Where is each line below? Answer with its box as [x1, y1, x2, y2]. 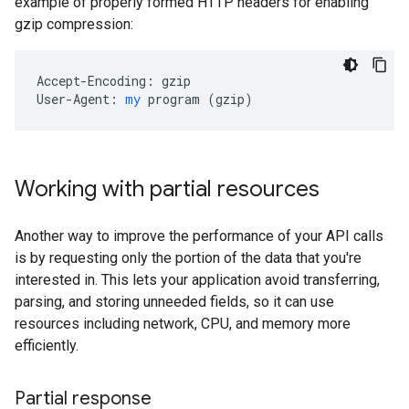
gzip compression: [15, 16, 133, 33]
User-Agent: [37, 90, 118, 108]
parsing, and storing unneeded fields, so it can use [15, 293, 334, 310]
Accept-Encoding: [37, 72, 154, 89]
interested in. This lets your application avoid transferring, [15, 271, 380, 288]
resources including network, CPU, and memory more [15, 315, 351, 332]
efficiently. [15, 337, 79, 354]
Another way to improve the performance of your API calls [15, 227, 383, 245]
